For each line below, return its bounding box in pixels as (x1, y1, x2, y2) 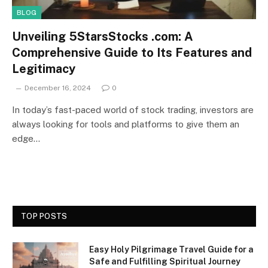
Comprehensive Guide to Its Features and (12, 45, 252, 60)
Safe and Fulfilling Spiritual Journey (89, 256, 240, 266)
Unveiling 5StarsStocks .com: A (12, 29, 193, 44)
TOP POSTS (21, 211, 68, 221)
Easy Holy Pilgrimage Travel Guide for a (89, 244, 254, 254)
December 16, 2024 (25, 83, 91, 92)
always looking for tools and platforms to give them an (12, 118, 239, 129)
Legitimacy (12, 61, 75, 76)
